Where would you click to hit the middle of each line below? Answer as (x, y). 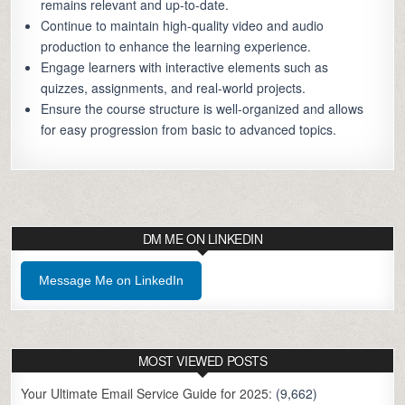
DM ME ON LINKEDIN (202, 239)
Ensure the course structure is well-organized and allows (202, 109)
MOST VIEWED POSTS (202, 361)
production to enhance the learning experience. (176, 47)
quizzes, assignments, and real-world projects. (174, 88)
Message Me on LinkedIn (112, 281)
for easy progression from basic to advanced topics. (189, 130)
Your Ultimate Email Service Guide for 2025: (147, 394)
